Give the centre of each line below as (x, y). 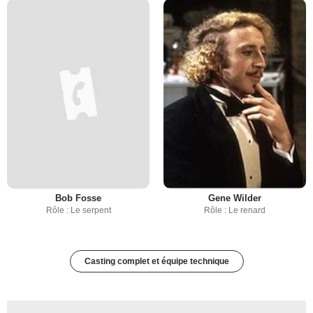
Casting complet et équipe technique (156, 262)
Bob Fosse (78, 198)
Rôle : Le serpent (78, 211)
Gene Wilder (235, 198)
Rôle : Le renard (235, 211)
